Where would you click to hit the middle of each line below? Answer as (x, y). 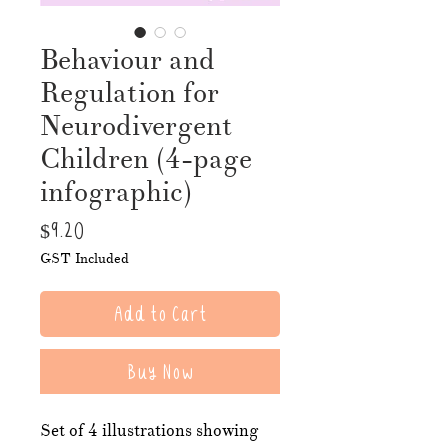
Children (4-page (146, 158)
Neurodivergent (136, 125)
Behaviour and (127, 59)
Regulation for (129, 92)
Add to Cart (160, 313)
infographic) (116, 191)
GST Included (84, 258)
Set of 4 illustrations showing (149, 430)
